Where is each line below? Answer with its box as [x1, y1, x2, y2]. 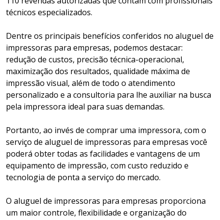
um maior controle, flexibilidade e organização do [6, 207, 187, 219]
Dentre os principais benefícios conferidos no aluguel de [6, 30, 214, 42]
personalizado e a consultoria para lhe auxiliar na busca [6, 89, 211, 101]
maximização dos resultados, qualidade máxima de [6, 66, 190, 77]
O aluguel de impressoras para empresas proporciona [6, 195, 206, 207]
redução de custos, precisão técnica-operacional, [6, 54, 184, 65]
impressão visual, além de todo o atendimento [6, 78, 175, 89]
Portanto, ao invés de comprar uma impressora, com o [6, 125, 206, 136]
